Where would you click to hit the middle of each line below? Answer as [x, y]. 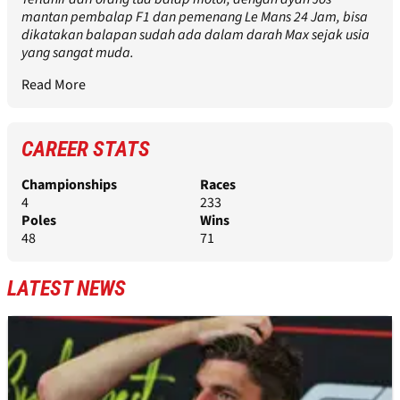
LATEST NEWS [67, 289]
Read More [54, 85]
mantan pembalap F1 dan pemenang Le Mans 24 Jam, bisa [195, 17]
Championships [69, 185]
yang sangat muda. [78, 53]
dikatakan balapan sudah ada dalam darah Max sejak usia [196, 35]
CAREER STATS [86, 150]
